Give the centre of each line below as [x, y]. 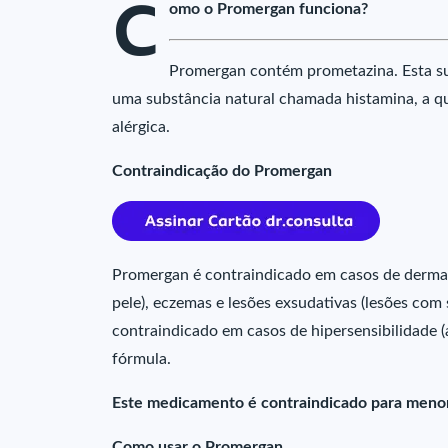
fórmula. [141, 359]
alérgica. [141, 127]
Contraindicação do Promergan [222, 171]
